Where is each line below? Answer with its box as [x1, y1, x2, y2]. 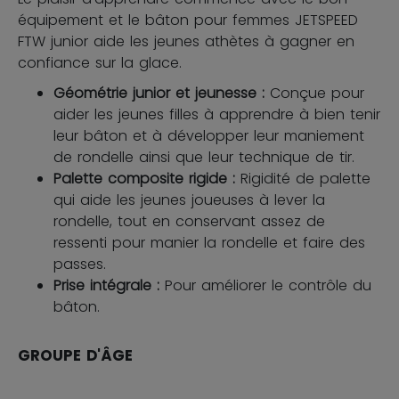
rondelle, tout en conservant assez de [53, 210, 325, 232]
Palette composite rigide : [53, 167, 240, 189]
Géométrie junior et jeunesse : [53, 82, 270, 103]
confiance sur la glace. [18, 52, 182, 73]
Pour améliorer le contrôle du [165, 274, 371, 296]
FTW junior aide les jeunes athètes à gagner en [18, 30, 354, 52]
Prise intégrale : [53, 274, 165, 296]
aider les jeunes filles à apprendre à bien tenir [53, 103, 380, 125]
